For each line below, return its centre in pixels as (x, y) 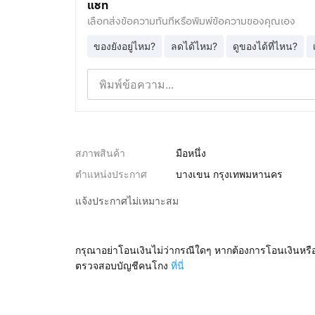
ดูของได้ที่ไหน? (265, 46)
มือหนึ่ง (191, 153)
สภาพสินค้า (100, 153)
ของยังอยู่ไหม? (124, 46)
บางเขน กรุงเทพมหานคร (229, 174)
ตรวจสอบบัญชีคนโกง (121, 265)
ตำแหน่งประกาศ (111, 174)
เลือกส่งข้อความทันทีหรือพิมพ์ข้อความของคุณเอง (191, 21)
